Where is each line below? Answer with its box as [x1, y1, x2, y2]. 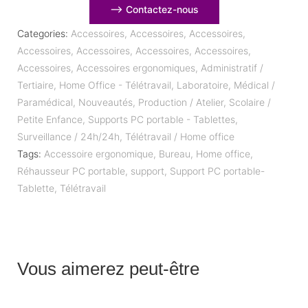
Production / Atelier [138, 96, 223, 109]
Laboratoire [177, 79, 228, 91]
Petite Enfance [17, 113, 82, 126]
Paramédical [17, 96, 73, 109]
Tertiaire [17, 79, 54, 91]
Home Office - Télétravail [59, 79, 171, 91]
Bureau [159, 148, 190, 160]
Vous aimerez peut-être [17, 258, 199, 280]
